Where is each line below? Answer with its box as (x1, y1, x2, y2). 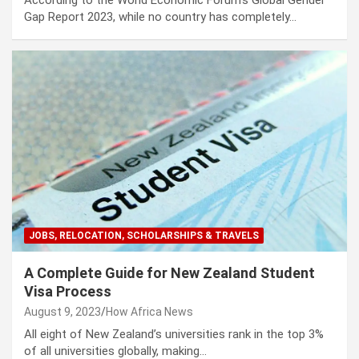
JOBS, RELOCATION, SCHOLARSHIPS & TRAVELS (29, 230, 259, 242)
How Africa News (106, 305, 193, 319)
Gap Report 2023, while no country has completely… (24, 10, 296, 25)
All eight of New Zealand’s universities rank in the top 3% (24, 327, 324, 342)
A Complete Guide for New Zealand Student (24, 264, 315, 282)
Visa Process (24, 283, 111, 301)
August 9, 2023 (24, 305, 101, 319)
